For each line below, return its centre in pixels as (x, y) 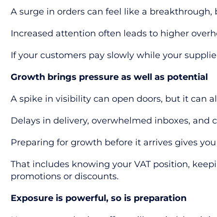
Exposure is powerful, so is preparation (99, 198)
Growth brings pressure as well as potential (109, 77)
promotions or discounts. (65, 176)
